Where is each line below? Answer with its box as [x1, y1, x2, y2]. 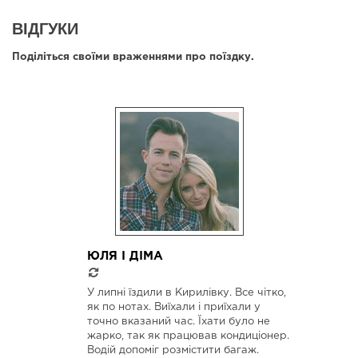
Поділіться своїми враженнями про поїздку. [12, 52, 254, 62]
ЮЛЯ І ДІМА [87, 250, 163, 261]
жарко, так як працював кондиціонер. [87, 332, 289, 341]
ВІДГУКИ [12, 18, 78, 38]
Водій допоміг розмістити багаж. [87, 346, 259, 356]
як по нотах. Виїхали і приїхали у [87, 303, 261, 312]
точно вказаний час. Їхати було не [87, 317, 270, 327]
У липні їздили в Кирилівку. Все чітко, [87, 288, 286, 298]
